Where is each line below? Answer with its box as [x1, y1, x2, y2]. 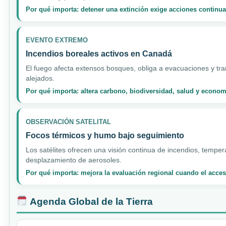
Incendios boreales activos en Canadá [26, 49, 172, 58]
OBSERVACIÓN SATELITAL [26, 118, 111, 126]
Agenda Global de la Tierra [27, 196, 153, 207]
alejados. [26, 74, 54, 82]
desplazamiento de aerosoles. [26, 155, 122, 164]
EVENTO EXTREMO [26, 36, 88, 44]
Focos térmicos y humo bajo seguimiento [26, 131, 184, 140]
